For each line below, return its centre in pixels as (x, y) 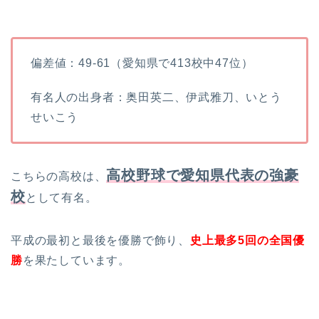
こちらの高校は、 (59, 177)
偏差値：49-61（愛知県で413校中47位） (142, 63)
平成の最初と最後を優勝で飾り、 (100, 241)
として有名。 (61, 198)
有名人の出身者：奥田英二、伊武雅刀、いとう (156, 98)
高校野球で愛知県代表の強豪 (203, 176)
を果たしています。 (77, 261)
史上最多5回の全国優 (247, 241)
